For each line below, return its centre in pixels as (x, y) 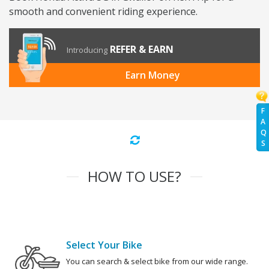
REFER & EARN (142, 50)
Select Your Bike (104, 245)
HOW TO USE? (134, 177)
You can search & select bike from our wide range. (157, 261)
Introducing (87, 50)
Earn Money (153, 75)
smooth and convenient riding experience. (103, 12)
